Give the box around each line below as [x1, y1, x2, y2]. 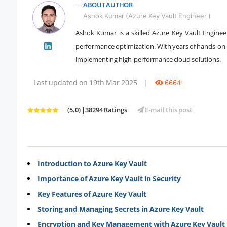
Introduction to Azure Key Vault [37, 158, 147, 168]
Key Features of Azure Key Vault [37, 188, 146, 199]
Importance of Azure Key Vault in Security [37, 173, 181, 183]
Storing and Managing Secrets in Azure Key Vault [37, 204, 204, 214]
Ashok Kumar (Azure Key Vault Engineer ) [83, 11, 211, 20]
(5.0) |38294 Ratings [67, 105, 127, 115]
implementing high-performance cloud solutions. [75, 54, 221, 64]
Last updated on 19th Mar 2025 [33, 77, 137, 87]
